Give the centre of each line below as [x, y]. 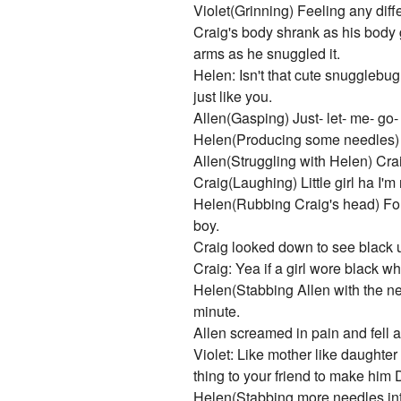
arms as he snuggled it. [267, 54]
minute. [217, 311]
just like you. [233, 97]
